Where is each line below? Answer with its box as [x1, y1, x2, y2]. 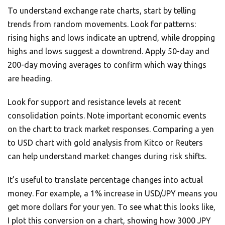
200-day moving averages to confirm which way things [8, 60, 206, 70]
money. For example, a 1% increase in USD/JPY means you [8, 189, 217, 198]
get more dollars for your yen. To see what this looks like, [8, 202, 215, 212]
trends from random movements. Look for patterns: [8, 20, 196, 29]
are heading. [8, 74, 52, 83]
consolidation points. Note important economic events [8, 111, 206, 121]
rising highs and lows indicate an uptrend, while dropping [8, 33, 215, 43]
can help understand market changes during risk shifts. [8, 152, 206, 161]
